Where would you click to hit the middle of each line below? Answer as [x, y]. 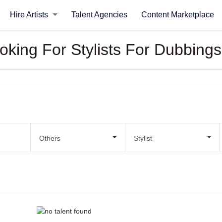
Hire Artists [30, 15]
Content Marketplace [177, 15]
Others [50, 138]
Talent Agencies [99, 15]
